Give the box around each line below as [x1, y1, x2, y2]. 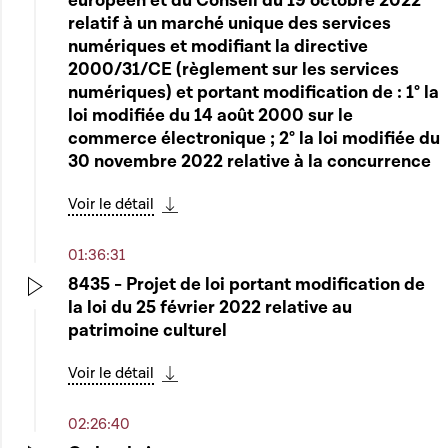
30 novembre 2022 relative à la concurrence [68, 150, 431, 173]
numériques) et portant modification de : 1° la [68, 81, 439, 104]
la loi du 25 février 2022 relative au [68, 296, 352, 319]
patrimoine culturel [68, 319, 227, 342]
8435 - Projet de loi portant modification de [68, 273, 425, 296]
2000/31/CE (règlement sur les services [68, 58, 399, 81]
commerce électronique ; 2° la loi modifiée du [68, 127, 440, 150]
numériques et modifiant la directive [68, 35, 368, 58]
